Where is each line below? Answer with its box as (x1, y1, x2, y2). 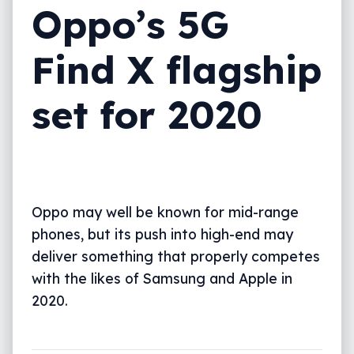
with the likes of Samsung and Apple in (32, 269, 292, 288)
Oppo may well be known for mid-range (32, 203, 299, 221)
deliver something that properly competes (32, 247, 320, 265)
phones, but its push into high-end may (32, 225, 293, 243)
